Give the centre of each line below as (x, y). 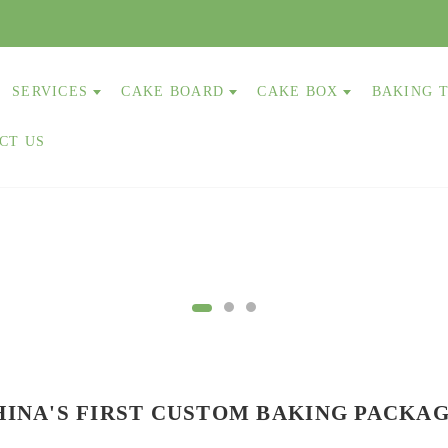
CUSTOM (203, 413)
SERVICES (50, 91)
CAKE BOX (298, 91)
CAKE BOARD (173, 91)
